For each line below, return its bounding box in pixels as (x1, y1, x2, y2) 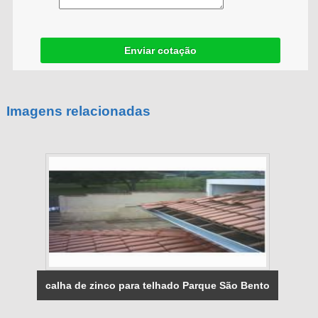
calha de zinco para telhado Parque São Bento (45, 279, 270, 291)
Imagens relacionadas (6, 104, 150, 119)
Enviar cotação (124, 44, 197, 56)
